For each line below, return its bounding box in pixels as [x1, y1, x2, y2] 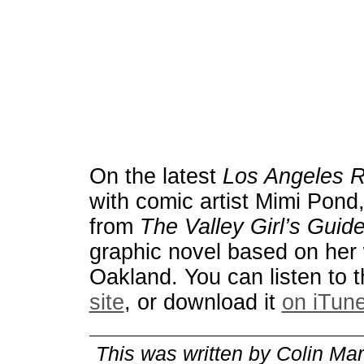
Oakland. [89, 264, 178, 290]
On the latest [89, 163, 223, 189]
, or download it [123, 289, 282, 315]
